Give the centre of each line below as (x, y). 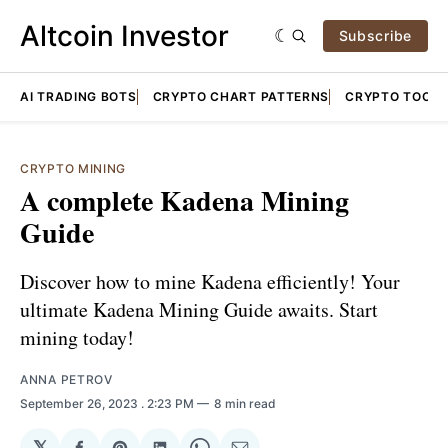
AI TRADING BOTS (78, 96)
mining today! (77, 337)
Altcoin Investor (124, 36)
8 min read (245, 403)
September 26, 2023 (80, 403)
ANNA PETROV (66, 379)
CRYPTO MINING (73, 168)
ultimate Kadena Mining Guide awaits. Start (199, 309)
